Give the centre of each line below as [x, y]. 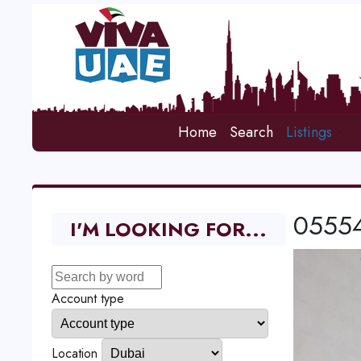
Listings [309, 132]
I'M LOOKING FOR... [169, 229]
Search [252, 132]
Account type [87, 299]
